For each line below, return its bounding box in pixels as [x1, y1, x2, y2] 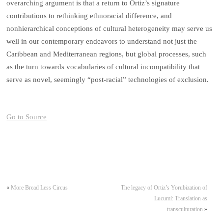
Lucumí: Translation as [154, 195, 207, 202]
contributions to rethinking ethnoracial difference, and [6, 12, 172, 20]
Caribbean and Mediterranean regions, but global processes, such [6, 50, 207, 58]
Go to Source [6, 113, 47, 121]
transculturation [166, 206, 203, 213]
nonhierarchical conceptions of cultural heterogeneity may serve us [6, 25, 213, 33]
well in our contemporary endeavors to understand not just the [6, 37, 197, 46]
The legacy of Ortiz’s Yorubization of [120, 184, 207, 192]
